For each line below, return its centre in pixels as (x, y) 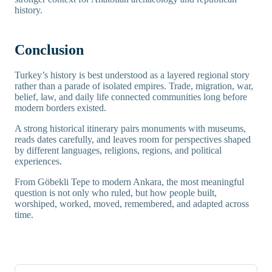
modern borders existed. (60, 108)
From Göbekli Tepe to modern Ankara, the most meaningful (129, 182)
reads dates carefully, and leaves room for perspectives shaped (133, 140)
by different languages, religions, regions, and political (118, 151)
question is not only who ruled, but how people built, (116, 193)
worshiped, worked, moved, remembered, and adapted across (132, 204)
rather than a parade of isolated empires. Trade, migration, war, (134, 86)
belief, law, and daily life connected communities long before (131, 97)
